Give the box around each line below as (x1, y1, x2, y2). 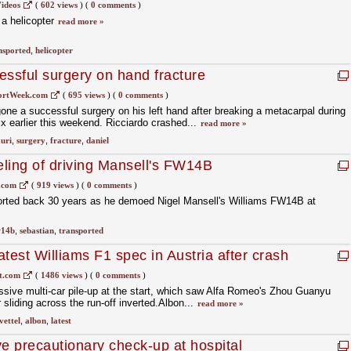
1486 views (40, 270, 82, 280)
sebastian (19, 226, 54, 235)
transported (58, 226, 103, 235)
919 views (36, 180, 74, 190)
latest (50, 316, 71, 325)
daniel (85, 136, 109, 145)
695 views (67, 90, 105, 100)
